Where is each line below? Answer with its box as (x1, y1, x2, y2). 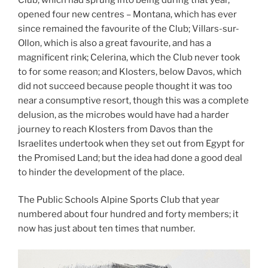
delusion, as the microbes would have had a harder (18, 109, 229, 120)
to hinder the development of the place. (18, 166, 184, 178)
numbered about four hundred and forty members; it (18, 209, 239, 220)
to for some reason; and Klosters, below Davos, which (18, 66, 242, 77)
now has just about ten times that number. (18, 223, 195, 234)
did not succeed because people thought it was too (18, 80, 232, 92)
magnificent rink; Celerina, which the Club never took (18, 51, 240, 63)
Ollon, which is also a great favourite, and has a (18, 37, 211, 48)
